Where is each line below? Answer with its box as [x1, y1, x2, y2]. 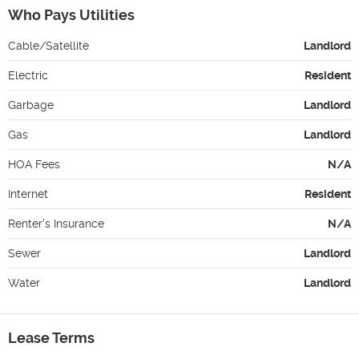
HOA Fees [8, 157, 60, 171]
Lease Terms [8, 329, 95, 346]
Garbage [8, 98, 54, 111]
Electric [8, 68, 48, 82]
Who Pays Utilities [8, 6, 135, 23]
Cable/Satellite [8, 38, 89, 52]
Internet [8, 187, 48, 200]
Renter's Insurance [8, 216, 104, 230]
